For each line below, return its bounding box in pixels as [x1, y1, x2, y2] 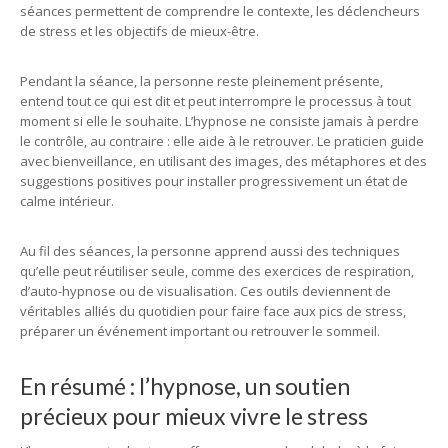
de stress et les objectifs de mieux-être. [20, 22, 259, 40]
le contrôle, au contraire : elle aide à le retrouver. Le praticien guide [20, 132, 424, 150]
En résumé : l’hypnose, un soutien [20, 372, 350, 400]
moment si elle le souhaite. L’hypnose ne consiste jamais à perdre [20, 112, 419, 130]
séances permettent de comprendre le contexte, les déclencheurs [20, 2, 420, 20]
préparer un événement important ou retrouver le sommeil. [20, 322, 380, 340]
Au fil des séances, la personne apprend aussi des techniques [20, 242, 400, 260]
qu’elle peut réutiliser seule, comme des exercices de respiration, [20, 262, 414, 280]
